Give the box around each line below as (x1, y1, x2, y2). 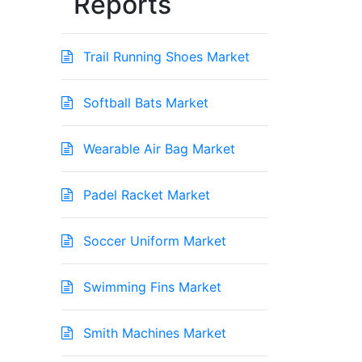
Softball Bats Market (79, 95, 208, 112)
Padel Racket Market (79, 187, 210, 204)
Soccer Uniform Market (79, 233, 226, 250)
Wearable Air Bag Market (79, 141, 235, 158)
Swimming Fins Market (79, 279, 221, 296)
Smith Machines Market (79, 325, 226, 342)
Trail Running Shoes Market (79, 48, 250, 65)
